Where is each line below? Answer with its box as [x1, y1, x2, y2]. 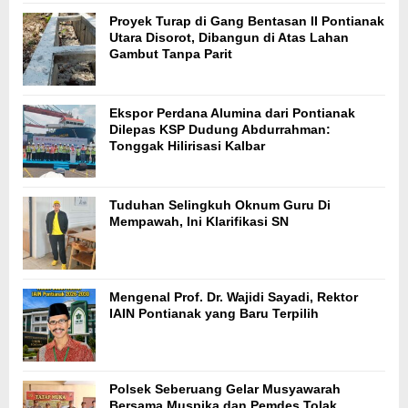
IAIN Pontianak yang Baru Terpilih [109, 306, 319, 321]
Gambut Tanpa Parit [109, 46, 232, 62]
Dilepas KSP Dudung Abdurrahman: [109, 122, 331, 138]
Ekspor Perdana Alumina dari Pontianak [109, 106, 355, 121]
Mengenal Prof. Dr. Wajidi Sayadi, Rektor [109, 290, 358, 305]
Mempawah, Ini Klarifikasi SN [109, 214, 289, 229]
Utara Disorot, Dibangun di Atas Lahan [109, 30, 349, 46]
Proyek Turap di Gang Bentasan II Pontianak [109, 14, 384, 29]
